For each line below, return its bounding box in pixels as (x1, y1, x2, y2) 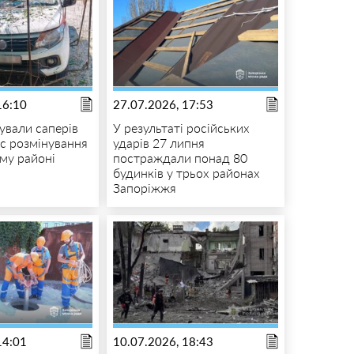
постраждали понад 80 (112, 150, 247, 166)
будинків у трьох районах (112, 165, 260, 181)
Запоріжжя (112, 180, 176, 196)
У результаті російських (112, 120, 250, 136)
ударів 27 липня (112, 135, 205, 151)
